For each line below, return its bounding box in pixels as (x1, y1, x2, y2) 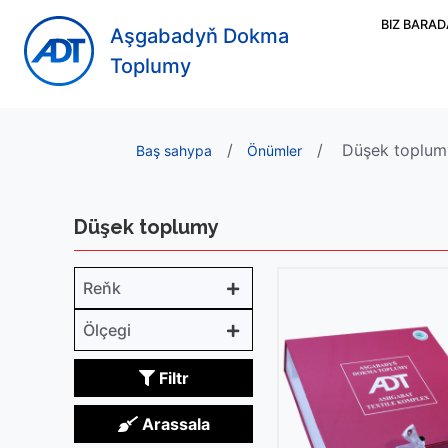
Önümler (247, 142, 302, 159)
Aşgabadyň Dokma (110, 24, 289, 48)
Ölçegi (83, 320, 131, 340)
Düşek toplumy (74, 214, 219, 239)
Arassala (137, 414, 210, 434)
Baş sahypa (136, 142, 212, 159)
